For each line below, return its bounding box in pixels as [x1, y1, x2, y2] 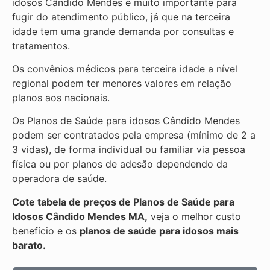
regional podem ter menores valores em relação [12, 77, 231, 90]
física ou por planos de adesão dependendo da [12, 158, 228, 171]
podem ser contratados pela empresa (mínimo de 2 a [12, 129, 256, 142]
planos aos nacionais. [12, 92, 110, 104]
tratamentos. [12, 39, 73, 52]
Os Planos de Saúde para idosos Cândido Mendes [12, 115, 240, 127]
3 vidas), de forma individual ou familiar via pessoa [12, 143, 245, 156]
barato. [12, 239, 46, 251]
